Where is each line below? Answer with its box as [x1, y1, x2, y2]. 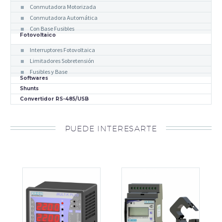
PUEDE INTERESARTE [64, 123, 157, 133]
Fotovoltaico [20, 31, 56, 38]
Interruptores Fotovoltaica [30, 46, 95, 54]
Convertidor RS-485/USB [20, 95, 89, 102]
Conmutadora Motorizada [30, 2, 96, 10]
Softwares [20, 74, 48, 81]
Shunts [20, 85, 39, 92]
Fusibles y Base [30, 67, 67, 75]
